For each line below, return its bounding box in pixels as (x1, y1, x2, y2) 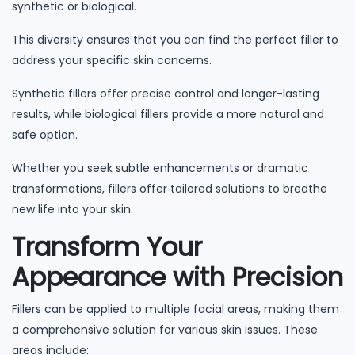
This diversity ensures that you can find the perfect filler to (12, 31, 338, 48)
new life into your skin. (12, 200, 133, 217)
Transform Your (12, 228, 202, 265)
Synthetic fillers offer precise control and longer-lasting (12, 85, 319, 101)
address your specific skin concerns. (12, 52, 212, 68)
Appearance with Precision (12, 258, 343, 295)
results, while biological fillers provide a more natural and (12, 105, 324, 122)
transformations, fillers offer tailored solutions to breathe (12, 180, 327, 197)
